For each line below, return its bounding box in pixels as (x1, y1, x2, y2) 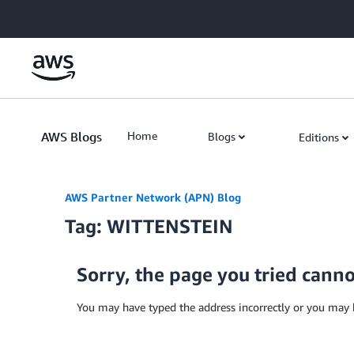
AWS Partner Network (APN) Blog (65, 190, 241, 204)
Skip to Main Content (7, 9, 112, 22)
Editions (299, 130, 339, 144)
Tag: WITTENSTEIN (65, 215, 233, 237)
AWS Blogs (41, 129, 102, 145)
